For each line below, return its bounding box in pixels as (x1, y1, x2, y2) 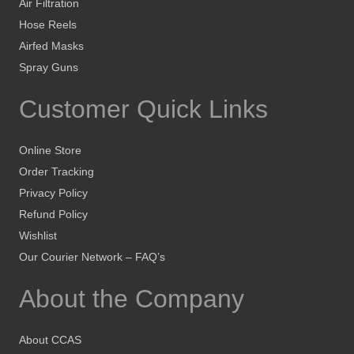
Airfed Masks (19, 40, 84, 53)
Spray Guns (19, 61, 78, 74)
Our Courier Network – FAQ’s (19, 250, 165, 264)
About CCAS (19, 333, 81, 347)
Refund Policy (19, 208, 88, 221)
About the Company (19, 284, 244, 314)
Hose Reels (19, 18, 77, 32)
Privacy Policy (19, 186, 88, 200)
